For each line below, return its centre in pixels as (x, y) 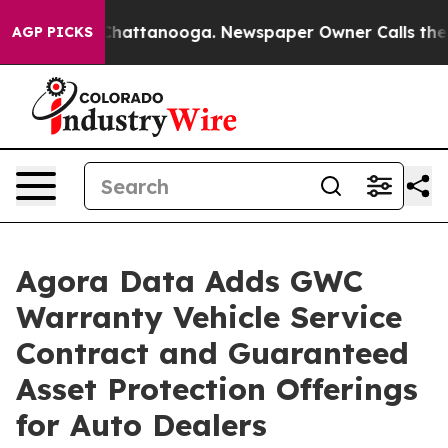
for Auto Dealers (141, 425)
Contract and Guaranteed (212, 353)
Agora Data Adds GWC (189, 281)
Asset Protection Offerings (217, 389)
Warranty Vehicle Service (209, 317)
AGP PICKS (52, 32)
